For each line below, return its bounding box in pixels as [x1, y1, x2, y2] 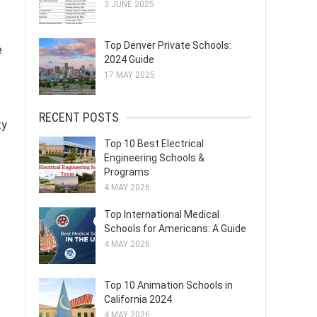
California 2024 [104, 294, 172, 305]
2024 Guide [104, 54, 154, 65]
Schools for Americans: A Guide [104, 223, 246, 234]
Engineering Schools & [104, 152, 204, 163]
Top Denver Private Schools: [104, 40, 231, 51]
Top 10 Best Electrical [104, 138, 204, 149]
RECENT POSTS [39, 110, 119, 125]
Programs [104, 166, 149, 178]
